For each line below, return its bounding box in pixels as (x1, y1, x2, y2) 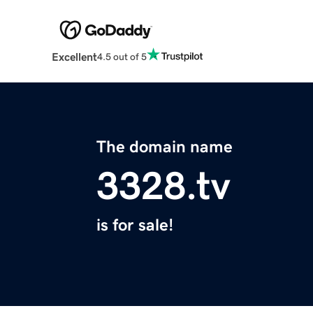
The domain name (96, 138, 233, 156)
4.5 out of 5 (96, 51, 147, 61)
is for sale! (96, 217, 173, 234)
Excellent (51, 51, 97, 63)
